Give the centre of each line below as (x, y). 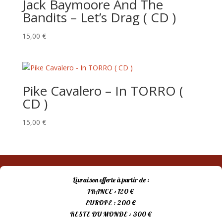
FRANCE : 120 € (111, 192)
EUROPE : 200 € (111, 203)
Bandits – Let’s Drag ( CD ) (99, 17)
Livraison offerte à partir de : (111, 180)
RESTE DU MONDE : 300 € (111, 214)
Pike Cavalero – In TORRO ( (103, 90)
